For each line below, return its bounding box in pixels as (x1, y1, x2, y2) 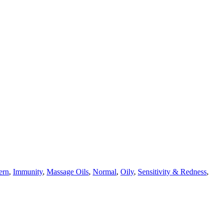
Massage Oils (47, 167, 89, 176)
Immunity (13, 167, 43, 176)
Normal (93, 167, 116, 176)
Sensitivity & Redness (138, 167, 207, 176)
